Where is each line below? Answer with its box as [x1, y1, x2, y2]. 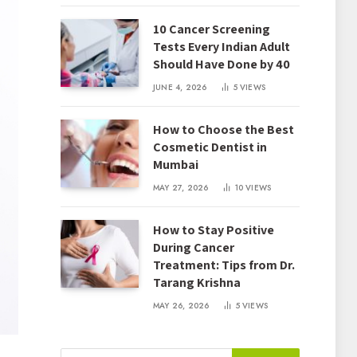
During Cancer [153, 239, 234, 256]
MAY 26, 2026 [153, 300, 210, 312]
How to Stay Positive [153, 222, 274, 238]
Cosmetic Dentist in [153, 139, 267, 155]
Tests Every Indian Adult [153, 38, 290, 55]
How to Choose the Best [153, 121, 294, 138]
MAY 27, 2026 [153, 182, 209, 194]
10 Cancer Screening [153, 21, 270, 37]
